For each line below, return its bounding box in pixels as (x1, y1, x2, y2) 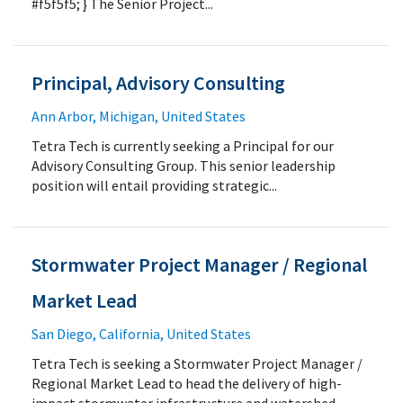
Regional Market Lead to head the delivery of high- (31, 374, 342, 392)
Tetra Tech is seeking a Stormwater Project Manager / (31, 354, 363, 372)
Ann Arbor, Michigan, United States (31, 107, 246, 125)
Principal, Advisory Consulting (31, 70, 285, 95)
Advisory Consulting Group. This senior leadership (31, 157, 336, 175)
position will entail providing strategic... (31, 176, 277, 194)
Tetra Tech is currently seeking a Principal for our (31, 137, 334, 155)
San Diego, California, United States (31, 325, 251, 343)
